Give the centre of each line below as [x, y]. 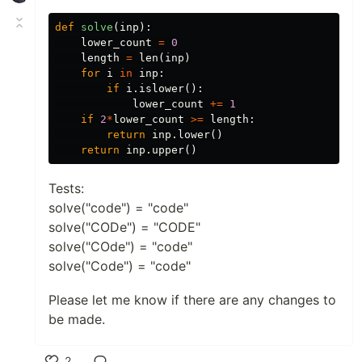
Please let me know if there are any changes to [192, 300]
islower [162, 89]
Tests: [66, 189]
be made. [77, 320]
